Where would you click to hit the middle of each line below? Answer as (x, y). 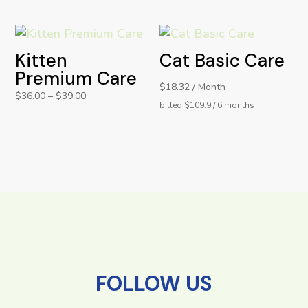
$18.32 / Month (193, 87)
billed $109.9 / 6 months (207, 105)
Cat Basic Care (222, 60)
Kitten (42, 60)
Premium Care (76, 78)
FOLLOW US (154, 284)
